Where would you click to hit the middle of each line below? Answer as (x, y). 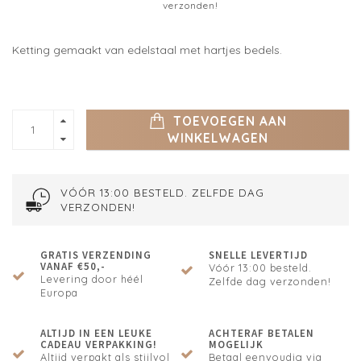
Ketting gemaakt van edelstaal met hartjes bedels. (147, 50)
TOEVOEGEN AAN (228, 122)
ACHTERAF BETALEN (261, 334)
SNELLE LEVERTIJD (258, 255)
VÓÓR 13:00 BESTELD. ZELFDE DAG (162, 193)
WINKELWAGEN (218, 139)
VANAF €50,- (73, 267)
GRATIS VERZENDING (96, 255)
